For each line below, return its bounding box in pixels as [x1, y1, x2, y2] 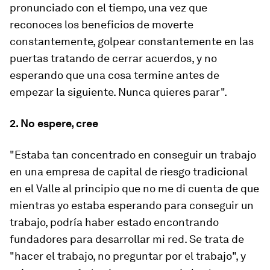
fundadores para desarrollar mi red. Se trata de [10, 233, 244, 245]
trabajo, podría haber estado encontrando [10, 216, 219, 228]
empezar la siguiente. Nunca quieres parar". [10, 86, 227, 98]
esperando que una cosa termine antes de [10, 69, 219, 81]
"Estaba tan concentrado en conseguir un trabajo [10, 148, 256, 161]
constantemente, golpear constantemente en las [10, 35, 254, 48]
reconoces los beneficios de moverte [10, 18, 193, 31]
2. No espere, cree [10, 117, 98, 130]
